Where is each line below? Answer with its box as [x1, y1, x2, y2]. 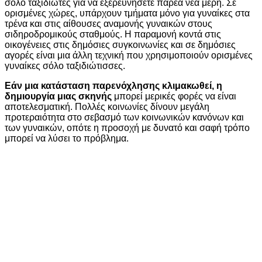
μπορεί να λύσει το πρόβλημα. [5, 133, 131, 144]
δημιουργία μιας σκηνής [5, 91, 112, 102]
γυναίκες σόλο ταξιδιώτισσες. [5, 61, 125, 71]
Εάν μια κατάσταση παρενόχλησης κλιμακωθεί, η [5, 81, 222, 91]
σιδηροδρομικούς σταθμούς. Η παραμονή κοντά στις [5, 29, 221, 40]
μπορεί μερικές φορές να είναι [112, 91, 236, 102]
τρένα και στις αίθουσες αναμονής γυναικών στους [5, 19, 212, 29]
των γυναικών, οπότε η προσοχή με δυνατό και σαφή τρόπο [5, 123, 250, 133]
